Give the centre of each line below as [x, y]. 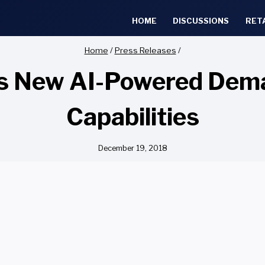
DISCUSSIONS [201, 20]
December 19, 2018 [132, 148]
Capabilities [132, 117]
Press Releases [145, 50]
